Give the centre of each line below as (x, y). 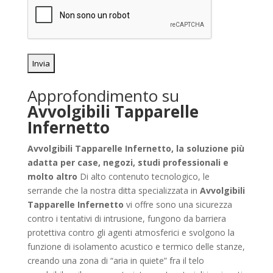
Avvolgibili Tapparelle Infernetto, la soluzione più (136, 148)
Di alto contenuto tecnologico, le (143, 176)
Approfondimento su (103, 95)
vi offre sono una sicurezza (178, 204)
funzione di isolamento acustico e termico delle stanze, (136, 246)
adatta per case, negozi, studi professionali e (128, 162)
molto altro (52, 176)
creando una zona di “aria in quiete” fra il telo (115, 260)
